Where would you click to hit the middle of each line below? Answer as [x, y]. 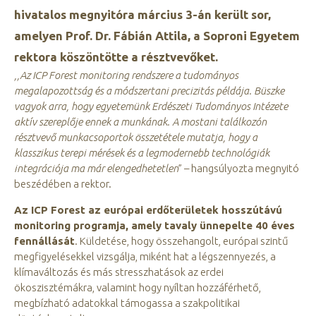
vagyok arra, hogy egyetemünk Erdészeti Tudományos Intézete [151, 107]
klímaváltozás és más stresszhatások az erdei [119, 272]
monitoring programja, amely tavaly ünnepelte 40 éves [154, 225]
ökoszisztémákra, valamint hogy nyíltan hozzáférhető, [138, 287]
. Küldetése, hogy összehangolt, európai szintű [182, 241]
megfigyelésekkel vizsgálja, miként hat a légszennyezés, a [145, 256]
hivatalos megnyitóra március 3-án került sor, [142, 15]
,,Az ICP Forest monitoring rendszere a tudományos [126, 75]
